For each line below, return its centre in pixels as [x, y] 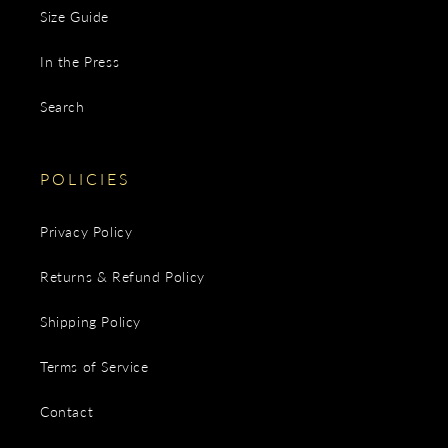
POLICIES [85, 178]
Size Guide [74, 16]
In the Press [80, 61]
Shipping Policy [90, 321]
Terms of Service [94, 366]
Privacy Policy [86, 231]
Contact [67, 411]
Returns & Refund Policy [122, 276]
